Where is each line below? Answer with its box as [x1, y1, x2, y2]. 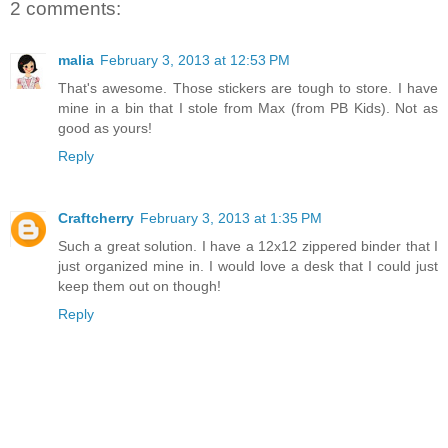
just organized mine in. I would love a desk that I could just [58, 258, 438, 275]
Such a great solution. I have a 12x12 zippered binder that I [58, 238, 438, 255]
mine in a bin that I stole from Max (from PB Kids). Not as [58, 100, 438, 117]
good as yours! [58, 120, 152, 137]
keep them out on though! [58, 278, 221, 295]
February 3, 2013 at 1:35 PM [140, 210, 322, 227]
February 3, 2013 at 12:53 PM [100, 52, 290, 69]
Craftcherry [58, 210, 134, 227]
